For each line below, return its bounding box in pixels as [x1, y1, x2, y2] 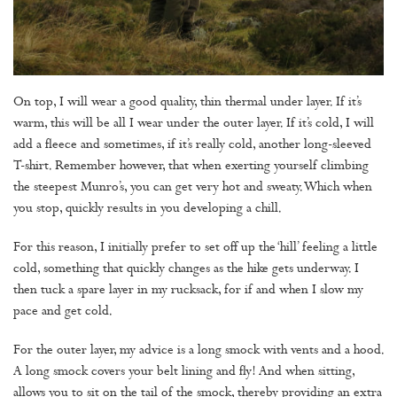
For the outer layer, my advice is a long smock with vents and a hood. [13, 343, 384, 359]
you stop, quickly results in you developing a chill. [13, 201, 282, 217]
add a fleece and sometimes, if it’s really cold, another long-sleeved [13, 137, 371, 153]
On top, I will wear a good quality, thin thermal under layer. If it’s [13, 95, 362, 111]
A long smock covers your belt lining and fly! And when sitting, [13, 364, 354, 380]
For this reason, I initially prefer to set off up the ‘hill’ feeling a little [13, 240, 378, 256]
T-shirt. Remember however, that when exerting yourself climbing [13, 159, 369, 175]
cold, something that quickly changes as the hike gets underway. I [13, 261, 359, 277]
